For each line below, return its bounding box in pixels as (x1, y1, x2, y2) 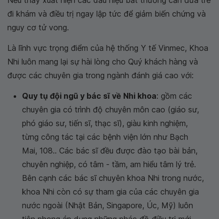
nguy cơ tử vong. (7, 22, 69, 33)
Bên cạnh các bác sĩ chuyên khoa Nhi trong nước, (22, 173, 204, 183)
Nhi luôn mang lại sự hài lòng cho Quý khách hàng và (7, 57, 198, 67)
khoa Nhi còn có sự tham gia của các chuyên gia (22, 187, 199, 197)
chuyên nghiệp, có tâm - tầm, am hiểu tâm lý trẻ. (22, 159, 196, 170)
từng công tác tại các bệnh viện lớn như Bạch (22, 132, 188, 142)
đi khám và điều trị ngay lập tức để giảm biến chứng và (7, 9, 206, 19)
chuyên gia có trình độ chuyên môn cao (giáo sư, (22, 105, 199, 115)
